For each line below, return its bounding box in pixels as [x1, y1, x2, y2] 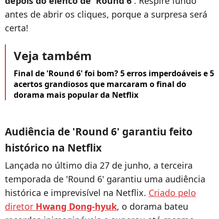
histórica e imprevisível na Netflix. [5, 187, 149, 199]
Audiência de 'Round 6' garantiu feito [5, 125, 193, 139]
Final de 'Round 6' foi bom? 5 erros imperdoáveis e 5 [14, 68, 214, 79]
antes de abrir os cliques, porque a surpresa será [5, 8, 207, 21]
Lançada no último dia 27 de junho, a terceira [5, 159, 193, 172]
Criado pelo [149, 187, 196, 199]
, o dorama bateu [117, 200, 188, 213]
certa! [5, 22, 28, 34]
